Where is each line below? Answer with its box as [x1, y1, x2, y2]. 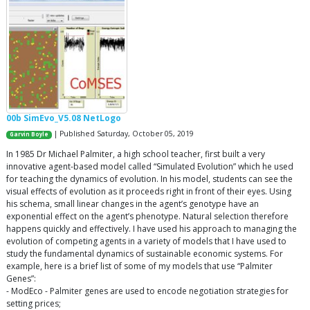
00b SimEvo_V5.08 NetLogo [6, 112, 121, 125]
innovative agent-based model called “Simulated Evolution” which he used [6, 161, 293, 173]
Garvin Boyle [10, 131, 49, 138]
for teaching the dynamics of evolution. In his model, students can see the [6, 173, 293, 185]
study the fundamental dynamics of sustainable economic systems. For [6, 248, 283, 260]
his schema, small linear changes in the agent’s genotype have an [6, 198, 259, 210]
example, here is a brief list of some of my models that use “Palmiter [6, 260, 273, 273]
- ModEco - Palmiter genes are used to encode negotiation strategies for [6, 285, 289, 298]
